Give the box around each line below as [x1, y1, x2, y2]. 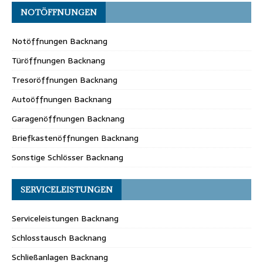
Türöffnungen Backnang [12, 53, 105, 67]
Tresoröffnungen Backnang [12, 73, 117, 86]
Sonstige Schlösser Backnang [12, 150, 123, 164]
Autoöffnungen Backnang [12, 92, 112, 106]
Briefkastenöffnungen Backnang [12, 131, 139, 144]
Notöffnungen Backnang [12, 34, 107, 48]
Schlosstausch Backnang [12, 231, 106, 244]
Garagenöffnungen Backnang [12, 112, 124, 125]
